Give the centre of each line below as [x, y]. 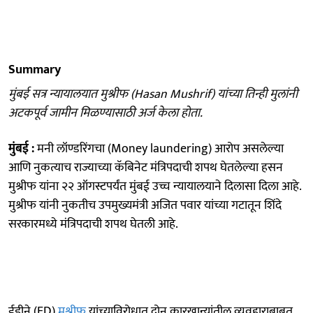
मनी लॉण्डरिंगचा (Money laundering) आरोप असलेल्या [159, 148]
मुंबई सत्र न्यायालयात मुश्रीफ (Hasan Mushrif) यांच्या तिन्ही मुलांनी [153, 94]
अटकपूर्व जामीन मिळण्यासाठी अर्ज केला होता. [105, 113]
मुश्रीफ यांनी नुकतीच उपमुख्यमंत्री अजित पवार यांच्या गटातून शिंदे [145, 205]
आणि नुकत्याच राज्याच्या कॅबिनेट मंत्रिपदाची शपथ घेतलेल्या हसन [146, 167]
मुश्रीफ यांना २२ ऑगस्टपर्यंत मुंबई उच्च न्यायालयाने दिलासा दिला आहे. [155, 186]
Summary [35, 70]
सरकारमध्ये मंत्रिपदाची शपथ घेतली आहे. [93, 224]
